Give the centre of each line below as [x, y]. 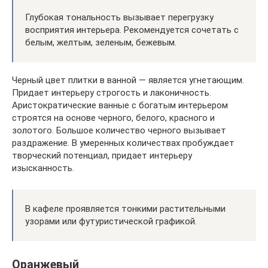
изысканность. [43, 168]
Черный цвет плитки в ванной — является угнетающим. [128, 80]
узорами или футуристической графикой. [111, 221]
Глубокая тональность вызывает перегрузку [119, 17]
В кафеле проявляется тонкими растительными [125, 209]
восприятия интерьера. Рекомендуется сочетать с [132, 30]
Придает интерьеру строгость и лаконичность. [112, 93]
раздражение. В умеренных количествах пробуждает [123, 143]
